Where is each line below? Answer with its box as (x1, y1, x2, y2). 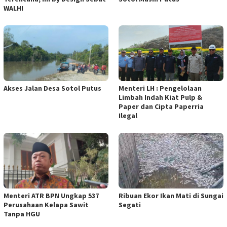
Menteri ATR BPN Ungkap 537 (4, 191, 99, 201)
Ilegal (119, 111, 137, 121)
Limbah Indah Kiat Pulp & (119, 93, 202, 102)
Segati (119, 200, 141, 210)
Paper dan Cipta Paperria (119, 102, 204, 111)
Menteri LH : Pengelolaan (119, 84, 202, 93)
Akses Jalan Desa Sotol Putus (4, 84, 101, 93)
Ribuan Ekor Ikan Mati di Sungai (119, 191, 223, 201)
